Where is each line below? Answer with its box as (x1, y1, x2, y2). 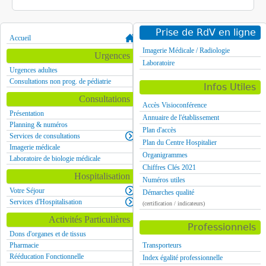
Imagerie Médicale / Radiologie (142, 46, 230, 55)
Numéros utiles (142, 176, 185, 184)
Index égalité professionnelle (142, 254, 223, 262)
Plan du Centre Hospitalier (142, 138, 217, 147)
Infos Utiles (204, 82, 256, 93)
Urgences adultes (9, 66, 58, 74)
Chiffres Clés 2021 (142, 163, 196, 172)
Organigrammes (142, 151, 188, 159)
